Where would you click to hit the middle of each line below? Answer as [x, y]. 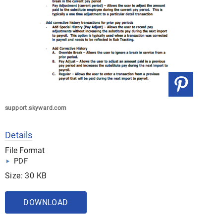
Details [19, 135]
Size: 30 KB [26, 176]
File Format [25, 150]
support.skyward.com [36, 108]
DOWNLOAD [46, 202]
